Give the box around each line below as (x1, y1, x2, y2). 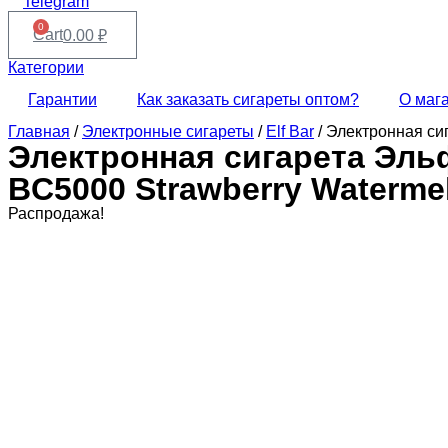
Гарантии (28, 91, 97, 108)
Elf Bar (266, 123, 314, 140)
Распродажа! (8, 205, 104, 222)
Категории (8, 59, 84, 76)
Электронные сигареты (82, 123, 254, 140)
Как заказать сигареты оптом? (137, 91, 359, 108)
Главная (8, 123, 70, 140)
